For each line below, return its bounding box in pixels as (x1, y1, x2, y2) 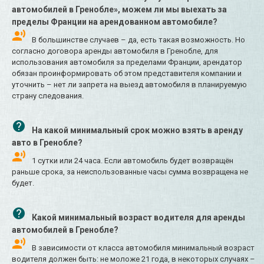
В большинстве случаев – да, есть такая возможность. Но (32, 35, 245, 45)
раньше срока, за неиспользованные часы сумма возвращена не (12, 167, 248, 177)
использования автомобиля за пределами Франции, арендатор (12, 58, 242, 67)
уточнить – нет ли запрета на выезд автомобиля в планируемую (12, 80, 247, 90)
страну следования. (12, 91, 84, 101)
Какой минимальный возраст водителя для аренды (32, 213, 245, 223)
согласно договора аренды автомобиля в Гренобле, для (12, 47, 218, 56)
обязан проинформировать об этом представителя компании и (12, 69, 242, 78)
